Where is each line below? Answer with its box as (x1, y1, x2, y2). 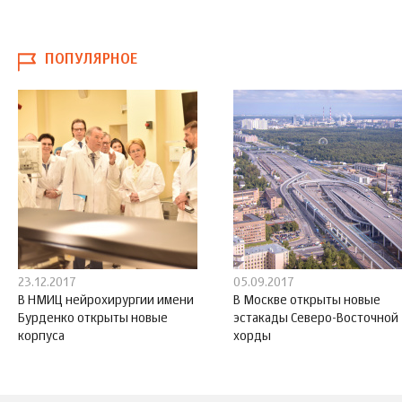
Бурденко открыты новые (18, 311, 168, 325)
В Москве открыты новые (233, 293, 380, 307)
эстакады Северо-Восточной (233, 311, 398, 325)
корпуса (18, 329, 65, 343)
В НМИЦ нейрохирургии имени (18, 293, 194, 307)
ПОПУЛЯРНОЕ (45, 52, 137, 67)
